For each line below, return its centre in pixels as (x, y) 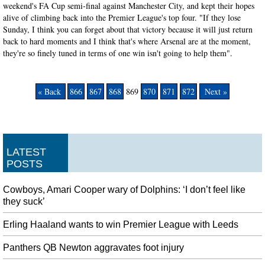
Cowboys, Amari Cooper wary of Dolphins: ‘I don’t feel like (124, 189)
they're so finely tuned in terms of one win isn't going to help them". (118, 53)
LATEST (26, 152)
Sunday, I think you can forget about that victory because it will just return (128, 29)
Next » (214, 91)
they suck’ (24, 201)
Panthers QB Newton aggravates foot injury (93, 247)
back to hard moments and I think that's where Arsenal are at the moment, (127, 41)
